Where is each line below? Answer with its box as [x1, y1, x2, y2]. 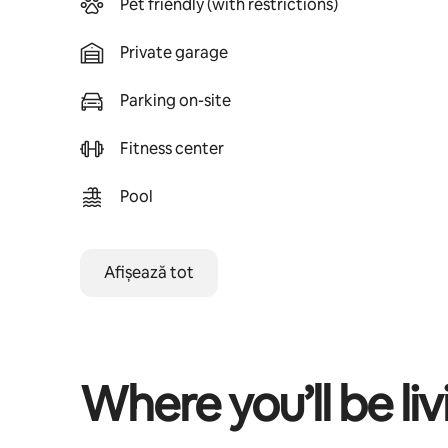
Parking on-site [120, 90, 231, 111]
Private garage [120, 42, 228, 63]
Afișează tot [104, 262, 194, 283]
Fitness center [120, 138, 224, 159]
